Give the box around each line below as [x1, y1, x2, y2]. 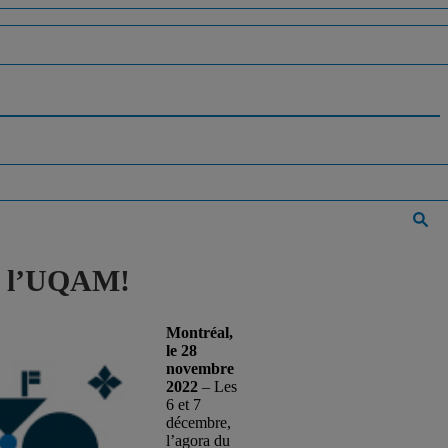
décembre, [166, 414, 231, 432]
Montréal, [166, 324, 233, 342]
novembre [166, 360, 234, 378]
